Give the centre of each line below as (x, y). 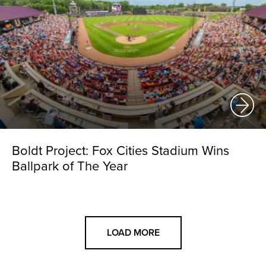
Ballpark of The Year (70, 166)
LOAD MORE (133, 232)
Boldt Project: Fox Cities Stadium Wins (121, 151)
